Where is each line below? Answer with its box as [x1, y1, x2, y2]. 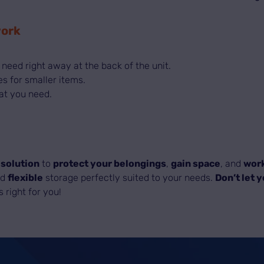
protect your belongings [53, 158, 167, 170]
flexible [8, 172, 44, 184]
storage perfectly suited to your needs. [43, 172, 216, 184]
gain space [171, 158, 221, 170]
